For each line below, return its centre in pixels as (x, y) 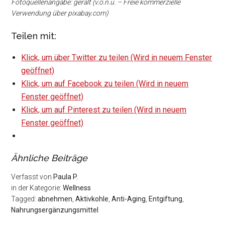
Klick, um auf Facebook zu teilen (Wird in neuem (105, 83)
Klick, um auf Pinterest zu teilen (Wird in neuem (104, 109)
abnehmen (55, 199)
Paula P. (66, 177)
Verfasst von (32, 177)
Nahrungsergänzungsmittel (55, 210)
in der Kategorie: (37, 188)
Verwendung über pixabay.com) (60, 13)
